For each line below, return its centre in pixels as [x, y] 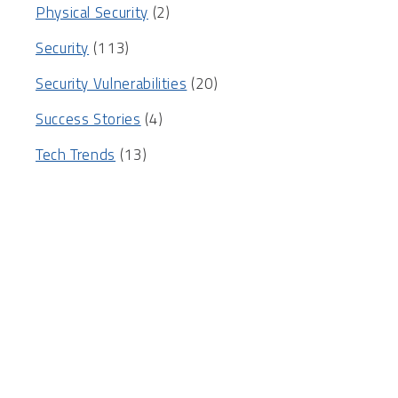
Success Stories [88, 119]
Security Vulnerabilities [111, 84]
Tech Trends [76, 155]
